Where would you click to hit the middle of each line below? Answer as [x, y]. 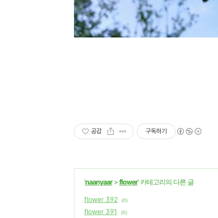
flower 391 [101, 211]
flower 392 [101, 199]
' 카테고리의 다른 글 [166, 182]
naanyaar [99, 182]
